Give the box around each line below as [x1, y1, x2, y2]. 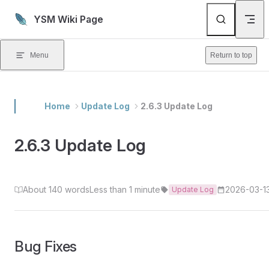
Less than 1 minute [89, 184, 160, 195]
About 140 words [23, 184, 89, 195]
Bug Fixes [14, 238, 77, 256]
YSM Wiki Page [34, 13, 103, 25]
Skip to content [14, 12, 70, 21]
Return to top [210, 51, 252, 59]
